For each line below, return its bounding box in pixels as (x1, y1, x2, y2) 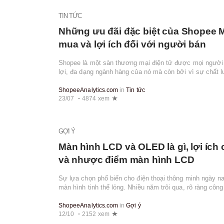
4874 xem (82, 94, 109, 102)
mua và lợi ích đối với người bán (58, 39, 206, 50)
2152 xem (82, 210, 109, 217)
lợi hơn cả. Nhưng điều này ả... (58, 192, 151, 200)
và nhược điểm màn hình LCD (58, 154, 194, 165)
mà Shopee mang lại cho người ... (58, 77, 159, 85)
